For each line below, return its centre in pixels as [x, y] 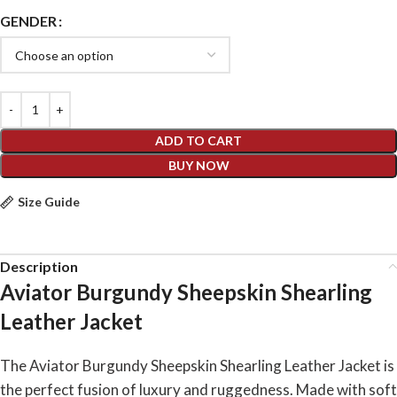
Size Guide [48, 202]
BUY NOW [198, 165]
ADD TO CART [198, 140]
